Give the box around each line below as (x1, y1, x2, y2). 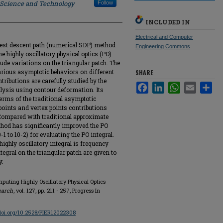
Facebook (148, 82, 177, 89)
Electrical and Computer (135, 34, 193, 40)
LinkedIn (164, 82, 189, 89)
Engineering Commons (135, 43, 190, 49)
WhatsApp (180, 82, 210, 89)
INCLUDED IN (145, 18, 190, 26)
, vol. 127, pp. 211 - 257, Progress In (13, 187, 100, 194)
